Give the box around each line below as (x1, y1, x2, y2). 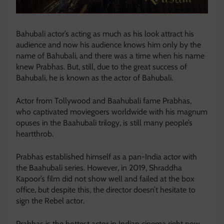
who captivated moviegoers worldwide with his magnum (16, 107, 207, 117)
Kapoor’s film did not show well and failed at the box (16, 174, 194, 184)
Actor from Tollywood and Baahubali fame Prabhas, (16, 96, 191, 106)
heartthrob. (16, 129, 53, 139)
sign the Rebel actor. (16, 196, 84, 206)
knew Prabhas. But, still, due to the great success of (16, 62, 187, 72)
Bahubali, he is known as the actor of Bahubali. (16, 73, 173, 83)
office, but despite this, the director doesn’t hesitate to (16, 185, 195, 195)
